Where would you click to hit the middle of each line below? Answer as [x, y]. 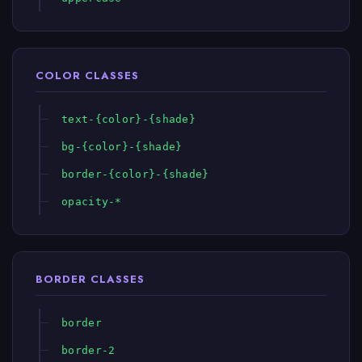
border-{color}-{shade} [135, 174]
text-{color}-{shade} [128, 119]
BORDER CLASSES [90, 279]
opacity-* [92, 202]
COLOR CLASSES [87, 76]
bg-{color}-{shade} [122, 147]
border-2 [88, 350]
